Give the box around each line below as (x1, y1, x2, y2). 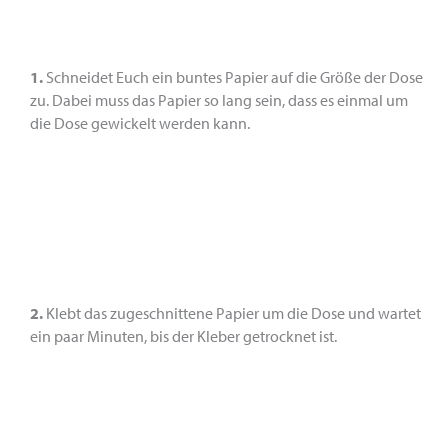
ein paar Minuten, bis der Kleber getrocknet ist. (30, 325, 337, 346)
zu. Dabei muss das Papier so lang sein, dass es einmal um (30, 90, 408, 110)
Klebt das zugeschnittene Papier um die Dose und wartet (43, 302, 421, 323)
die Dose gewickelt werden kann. (30, 113, 250, 133)
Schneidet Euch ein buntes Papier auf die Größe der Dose (43, 67, 423, 87)
